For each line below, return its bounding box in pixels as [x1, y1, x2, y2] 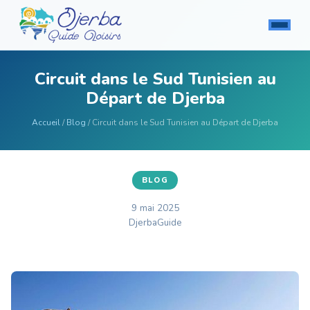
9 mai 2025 [131, 201, 179, 215]
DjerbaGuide [128, 216, 182, 229]
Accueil [32, 117, 60, 128]
